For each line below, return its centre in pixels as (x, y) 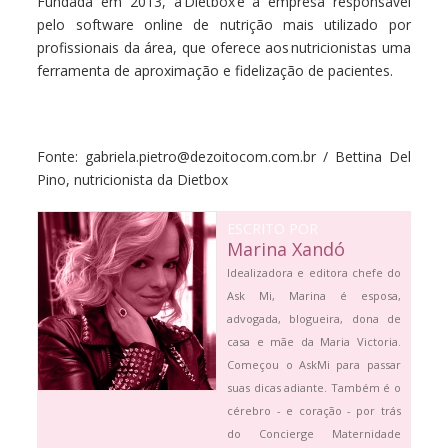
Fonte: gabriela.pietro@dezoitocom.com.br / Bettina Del (224, 156)
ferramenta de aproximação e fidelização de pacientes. (215, 70)
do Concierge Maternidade (314, 433)
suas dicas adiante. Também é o (314, 387)
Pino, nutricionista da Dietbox (133, 179)
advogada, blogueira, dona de (314, 318)
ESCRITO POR (273, 228)
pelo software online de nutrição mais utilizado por (224, 24)
